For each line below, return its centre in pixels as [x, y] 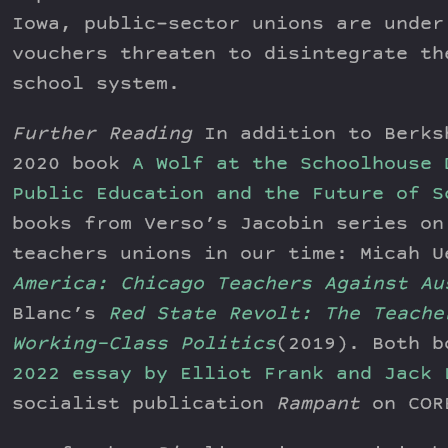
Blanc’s [60, 315]
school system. [96, 85]
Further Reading [102, 135]
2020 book [72, 165]
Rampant [318, 405]
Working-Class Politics [144, 345]
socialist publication [144, 405]
